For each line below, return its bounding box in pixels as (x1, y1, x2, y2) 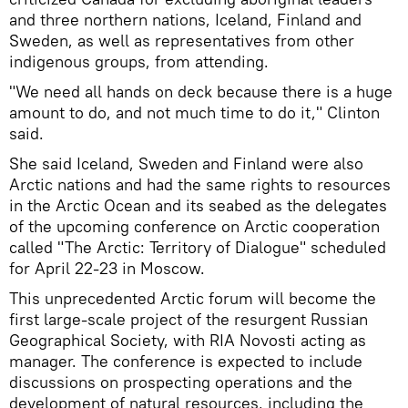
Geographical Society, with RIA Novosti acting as (9, 329, 366, 351)
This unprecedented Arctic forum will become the (9, 287, 376, 309)
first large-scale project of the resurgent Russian (9, 308, 368, 330)
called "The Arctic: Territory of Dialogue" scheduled (9, 236, 386, 258)
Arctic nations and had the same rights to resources (9, 173, 391, 195)
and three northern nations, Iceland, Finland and (9, 8, 362, 30)
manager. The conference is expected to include (9, 350, 362, 372)
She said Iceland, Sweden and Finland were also (9, 152, 363, 174)
